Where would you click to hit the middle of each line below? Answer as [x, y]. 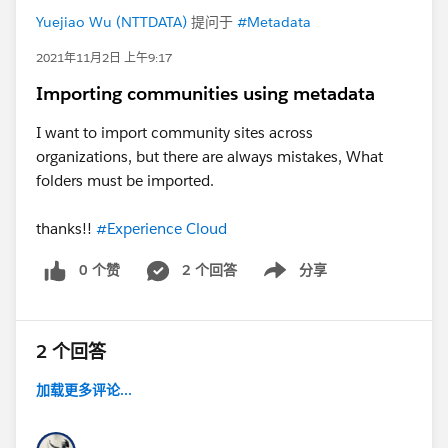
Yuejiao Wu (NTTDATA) [111, 21]
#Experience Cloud [161, 228]
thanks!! [66, 228]
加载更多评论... [84, 389]
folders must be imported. [125, 180]
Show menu [287, 280]
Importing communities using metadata [205, 93]
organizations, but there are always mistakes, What [209, 156]
